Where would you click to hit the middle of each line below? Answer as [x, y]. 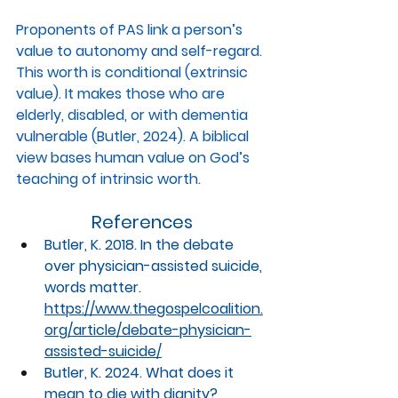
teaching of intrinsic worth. [108, 179]
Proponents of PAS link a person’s [131, 30]
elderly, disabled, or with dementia [134, 115]
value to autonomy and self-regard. [141, 52]
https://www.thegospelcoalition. [154, 309]
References [142, 223]
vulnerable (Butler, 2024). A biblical [134, 137]
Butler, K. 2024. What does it [141, 373]
